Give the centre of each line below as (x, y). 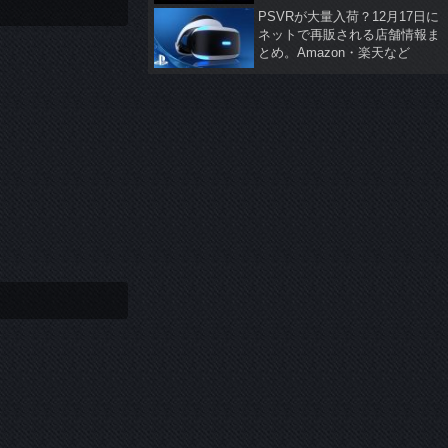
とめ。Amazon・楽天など (334, 52)
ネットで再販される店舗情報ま (349, 34)
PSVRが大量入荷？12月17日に (348, 16)
